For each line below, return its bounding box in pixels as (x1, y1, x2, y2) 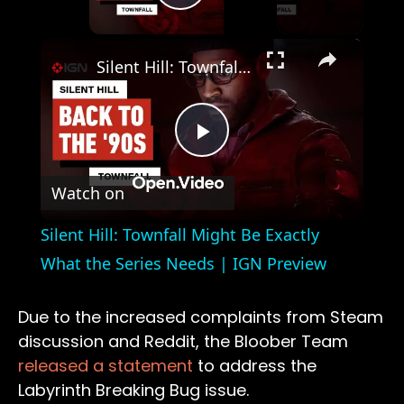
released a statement (18, 354, 193, 378)
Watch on (50, 181, 124, 204)
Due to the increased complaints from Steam (18, 306, 383, 329)
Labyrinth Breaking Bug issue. (18, 379, 249, 402)
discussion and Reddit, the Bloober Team (18, 330, 348, 353)
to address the (193, 354, 317, 378)
